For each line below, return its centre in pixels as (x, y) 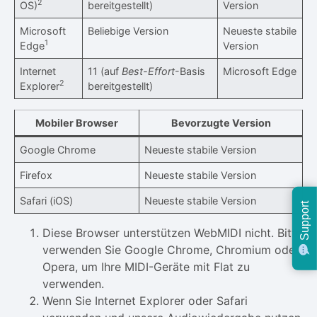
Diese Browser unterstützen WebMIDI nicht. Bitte (172, 232)
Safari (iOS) (47, 200)
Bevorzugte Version (221, 122)
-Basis (190, 71)
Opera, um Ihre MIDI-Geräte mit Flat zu (146, 266)
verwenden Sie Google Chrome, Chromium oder (171, 249)
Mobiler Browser (77, 122)
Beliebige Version (128, 30)
